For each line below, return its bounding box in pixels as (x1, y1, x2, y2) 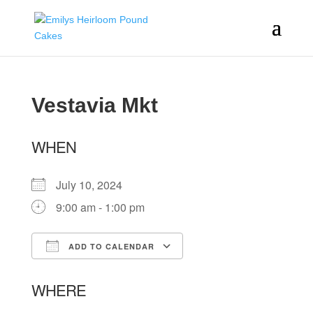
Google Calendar (196, 263, 282, 279)
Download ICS (55, 263, 129, 279)
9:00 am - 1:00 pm (55, 199, 145, 215)
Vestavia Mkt (31, 94, 158, 117)
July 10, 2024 (55, 177, 133, 193)
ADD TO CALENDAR (65, 241, 154, 252)
